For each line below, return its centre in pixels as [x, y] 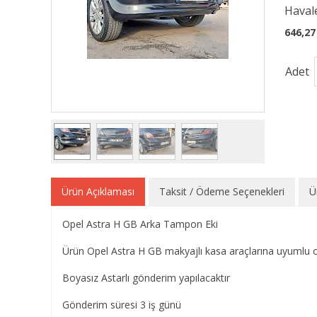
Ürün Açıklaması [98, 191]
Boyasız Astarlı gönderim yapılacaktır [148, 278]
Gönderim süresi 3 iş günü [123, 305]
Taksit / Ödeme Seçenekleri [222, 191]
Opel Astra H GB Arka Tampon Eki [142, 224]
